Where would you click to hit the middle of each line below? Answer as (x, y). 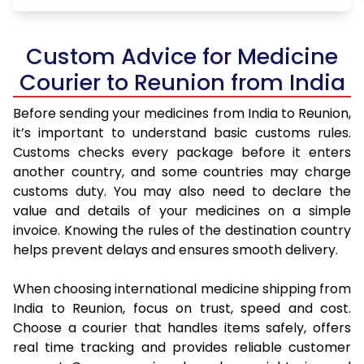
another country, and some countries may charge (182, 172)
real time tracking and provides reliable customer (182, 348)
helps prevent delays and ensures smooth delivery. (175, 250)
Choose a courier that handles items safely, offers (182, 328)
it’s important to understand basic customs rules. (182, 133)
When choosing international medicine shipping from (182, 289)
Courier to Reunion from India (182, 83)
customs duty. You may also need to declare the (182, 192)
